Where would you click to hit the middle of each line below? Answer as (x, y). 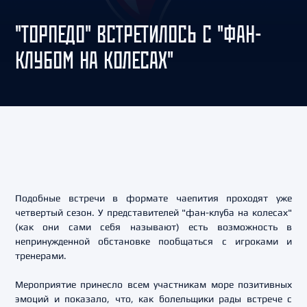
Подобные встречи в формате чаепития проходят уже (153, 198)
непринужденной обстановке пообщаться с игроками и (153, 241)
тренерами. (41, 256)
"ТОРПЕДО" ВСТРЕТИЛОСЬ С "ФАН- (138, 34)
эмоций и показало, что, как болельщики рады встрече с (153, 299)
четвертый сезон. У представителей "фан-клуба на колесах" (153, 212)
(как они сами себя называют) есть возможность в (153, 227)
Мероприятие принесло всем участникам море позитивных (153, 284)
